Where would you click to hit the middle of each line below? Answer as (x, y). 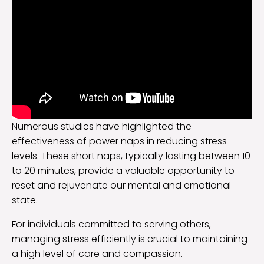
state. (25, 200)
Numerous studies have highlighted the (102, 126)
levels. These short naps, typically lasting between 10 (131, 156)
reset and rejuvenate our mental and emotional (121, 185)
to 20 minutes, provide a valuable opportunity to (123, 170)
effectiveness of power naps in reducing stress (119, 141)
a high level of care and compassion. (97, 253)
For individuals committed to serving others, (111, 224)
